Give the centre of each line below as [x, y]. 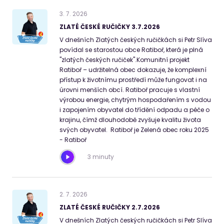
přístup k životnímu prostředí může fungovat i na [133, 80]
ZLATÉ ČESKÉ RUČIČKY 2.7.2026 [110, 207]
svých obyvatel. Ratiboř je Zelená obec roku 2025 [134, 130]
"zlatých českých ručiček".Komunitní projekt [124, 60]
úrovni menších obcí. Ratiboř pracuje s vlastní [130, 90]
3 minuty [101, 157]
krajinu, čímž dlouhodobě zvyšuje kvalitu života [130, 120]
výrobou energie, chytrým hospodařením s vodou [135, 100]
